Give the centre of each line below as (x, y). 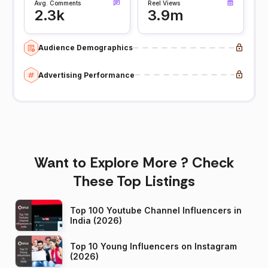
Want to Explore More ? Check (134, 163)
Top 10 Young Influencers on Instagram (153, 246)
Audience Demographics (86, 48)
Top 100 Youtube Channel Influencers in (156, 211)
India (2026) (96, 221)
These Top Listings (134, 181)
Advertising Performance (86, 75)
